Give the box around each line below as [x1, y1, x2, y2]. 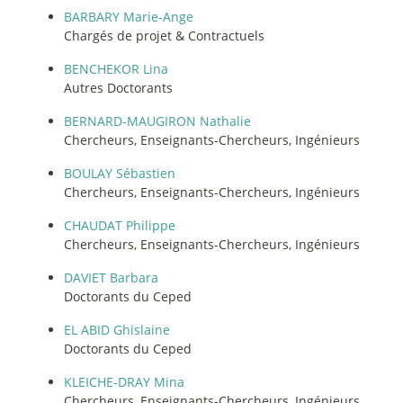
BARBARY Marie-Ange [64, 7, 193, 25]
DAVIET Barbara [64, 268, 158, 286]
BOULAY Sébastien [64, 164, 175, 182]
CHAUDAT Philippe [64, 216, 175, 234]
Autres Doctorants [64, 78, 173, 96]
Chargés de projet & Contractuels [64, 26, 264, 44]
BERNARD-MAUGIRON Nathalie [64, 112, 251, 130]
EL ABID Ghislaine [64, 320, 170, 338]
